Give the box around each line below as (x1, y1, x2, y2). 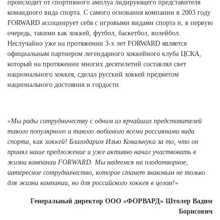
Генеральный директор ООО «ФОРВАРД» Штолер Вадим (30, 197, 213, 205)
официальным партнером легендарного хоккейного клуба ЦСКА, (7, 50, 201, 57)
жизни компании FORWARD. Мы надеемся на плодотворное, (7, 158, 188, 166)
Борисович (179, 207, 213, 215)
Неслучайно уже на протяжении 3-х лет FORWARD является (7, 39, 187, 47)
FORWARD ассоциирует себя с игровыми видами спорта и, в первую (7, 19, 213, 27)
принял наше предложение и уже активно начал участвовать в (7, 148, 196, 156)
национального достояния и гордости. (7, 81, 121, 88)
